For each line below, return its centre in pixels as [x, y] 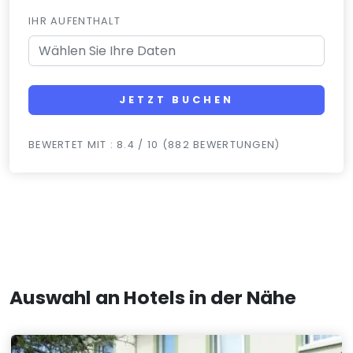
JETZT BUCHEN [176, 100]
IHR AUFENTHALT [74, 20]
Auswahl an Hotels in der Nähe [153, 298]
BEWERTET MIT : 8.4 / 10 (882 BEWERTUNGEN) [154, 145]
